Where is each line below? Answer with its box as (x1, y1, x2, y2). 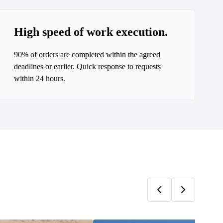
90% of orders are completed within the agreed (14, 50, 161, 59)
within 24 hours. (14, 74, 66, 83)
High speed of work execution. (14, 25, 168, 38)
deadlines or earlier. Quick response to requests (14, 62, 161, 71)
